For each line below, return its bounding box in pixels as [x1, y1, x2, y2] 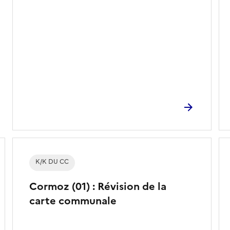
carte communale [29, 193, 117, 208]
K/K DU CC [35, 157, 69, 166]
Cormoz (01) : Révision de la [29, 178, 166, 194]
